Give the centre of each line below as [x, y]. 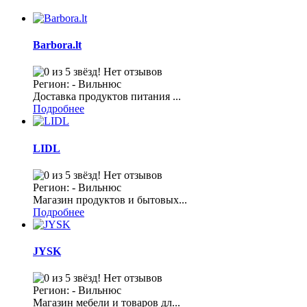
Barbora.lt [57, 45]
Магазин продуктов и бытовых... [110, 199]
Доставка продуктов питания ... [107, 97]
